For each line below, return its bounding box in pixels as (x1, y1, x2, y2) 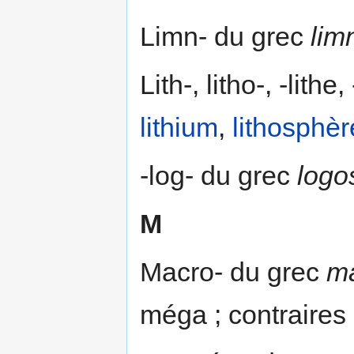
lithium (140, 111, 218, 142)
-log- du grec (140, 160, 297, 190)
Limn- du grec (140, 21, 311, 51)
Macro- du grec (140, 256, 326, 287)
